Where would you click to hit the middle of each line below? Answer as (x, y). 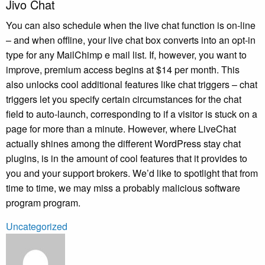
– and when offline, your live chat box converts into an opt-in (131, 40)
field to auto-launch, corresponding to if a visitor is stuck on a (132, 114)
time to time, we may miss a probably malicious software (123, 188)
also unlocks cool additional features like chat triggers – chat (132, 84)
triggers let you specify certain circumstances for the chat (124, 99)
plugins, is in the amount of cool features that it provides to (127, 158)
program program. (43, 202)
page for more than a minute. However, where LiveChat (121, 128)
